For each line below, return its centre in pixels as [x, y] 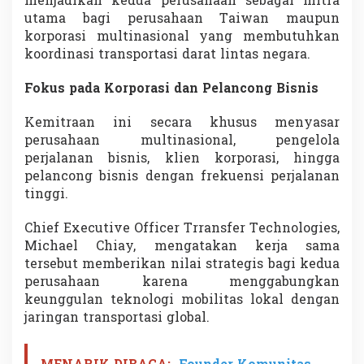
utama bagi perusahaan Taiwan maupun [182, 19]
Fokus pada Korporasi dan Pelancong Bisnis [171, 89]
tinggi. [46, 195]
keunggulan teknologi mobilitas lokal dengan [182, 300]
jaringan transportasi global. [117, 318]
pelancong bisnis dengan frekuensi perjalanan [182, 177]
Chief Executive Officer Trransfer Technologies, [182, 229]
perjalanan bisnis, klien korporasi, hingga [182, 159]
